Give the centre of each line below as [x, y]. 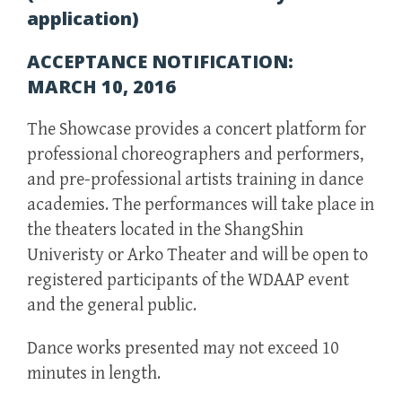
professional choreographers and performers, [195, 154]
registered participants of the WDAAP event [188, 280]
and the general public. [112, 305]
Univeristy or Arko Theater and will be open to [197, 255]
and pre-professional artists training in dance [195, 179]
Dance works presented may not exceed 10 [183, 348]
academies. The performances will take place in [201, 205]
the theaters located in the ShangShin [165, 230]
